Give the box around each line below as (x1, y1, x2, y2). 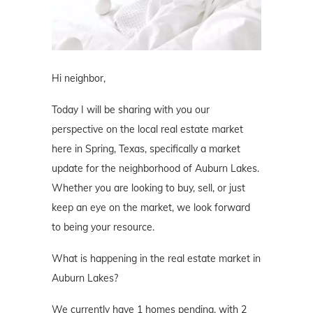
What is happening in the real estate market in (52, 252, 261, 265)
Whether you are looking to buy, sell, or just (52, 182, 245, 195)
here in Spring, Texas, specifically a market (52, 143, 240, 156)
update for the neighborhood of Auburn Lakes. (52, 162, 259, 175)
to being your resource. (52, 221, 154, 234)
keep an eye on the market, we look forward (52, 201, 250, 214)
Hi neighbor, (52, 72, 105, 85)
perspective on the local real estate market (52, 123, 243, 136)
